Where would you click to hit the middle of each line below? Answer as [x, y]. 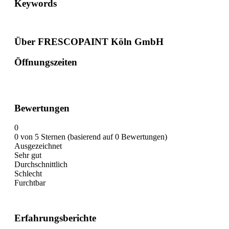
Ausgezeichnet [38, 146]
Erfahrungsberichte [55, 218]
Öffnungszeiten [46, 62]
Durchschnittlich [41, 165]
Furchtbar [30, 183]
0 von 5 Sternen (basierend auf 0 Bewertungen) [91, 137]
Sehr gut [28, 155]
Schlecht [28, 174]
